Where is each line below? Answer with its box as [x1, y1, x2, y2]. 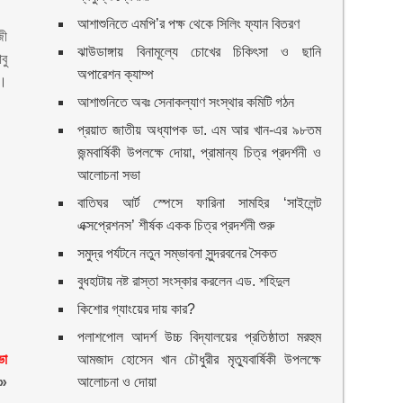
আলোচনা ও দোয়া [77, 374, 157, 390]
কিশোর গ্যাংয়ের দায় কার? [77, 301, 196, 317]
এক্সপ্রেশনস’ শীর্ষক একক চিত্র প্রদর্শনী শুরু [77, 218, 275, 233]
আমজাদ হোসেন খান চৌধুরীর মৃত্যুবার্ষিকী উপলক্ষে [77, 352, 321, 367]
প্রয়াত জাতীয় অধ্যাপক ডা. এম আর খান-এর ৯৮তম [77, 122, 321, 138]
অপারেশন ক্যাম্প [77, 67, 155, 82]
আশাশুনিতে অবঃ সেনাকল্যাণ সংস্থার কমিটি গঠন [77, 94, 295, 110]
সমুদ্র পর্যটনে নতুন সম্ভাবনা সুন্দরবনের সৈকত [77, 246, 278, 261]
